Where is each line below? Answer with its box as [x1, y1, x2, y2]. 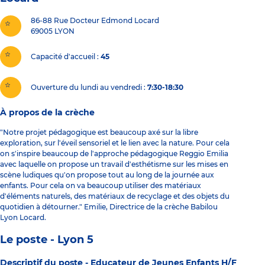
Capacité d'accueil [31, 52, 95, 62]
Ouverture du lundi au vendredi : [31, 83, 146, 92]
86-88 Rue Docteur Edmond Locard [31, 15, 159, 25]
